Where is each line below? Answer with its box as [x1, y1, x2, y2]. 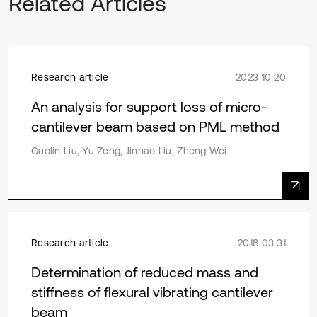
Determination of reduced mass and [31, 264, 258, 280]
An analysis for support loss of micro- [31, 98, 267, 115]
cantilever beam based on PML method [31, 118, 279, 134]
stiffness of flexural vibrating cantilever [31, 284, 273, 300]
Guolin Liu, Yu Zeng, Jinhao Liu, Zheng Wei [31, 145, 227, 156]
